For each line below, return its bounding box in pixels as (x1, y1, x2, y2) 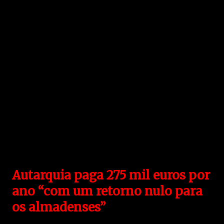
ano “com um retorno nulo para (12, 183, 202, 199)
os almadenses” (12, 199, 105, 215)
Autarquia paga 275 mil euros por (12, 167, 210, 183)
